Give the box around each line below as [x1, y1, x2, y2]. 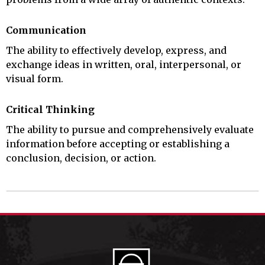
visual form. [6, 72, 63, 85]
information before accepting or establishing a [6, 137, 230, 150]
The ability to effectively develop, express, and [6, 44, 227, 56]
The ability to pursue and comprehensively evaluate [6, 123, 254, 135]
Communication [6, 24, 86, 36]
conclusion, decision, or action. [6, 151, 156, 164]
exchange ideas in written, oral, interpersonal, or [6, 58, 241, 70]
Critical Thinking [6, 103, 95, 115]
